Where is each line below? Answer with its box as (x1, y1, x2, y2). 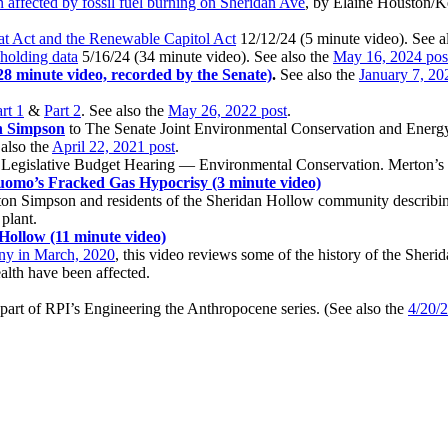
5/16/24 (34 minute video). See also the (78, 48, 333, 66)
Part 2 (44, 102, 81, 120)
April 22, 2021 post (52, 138, 175, 156)
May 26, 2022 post (168, 102, 287, 120)
